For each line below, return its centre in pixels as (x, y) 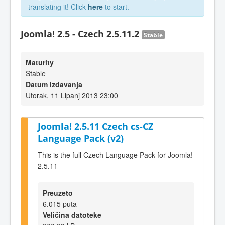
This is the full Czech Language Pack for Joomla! (115, 154)
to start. (116, 7)
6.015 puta (60, 204)
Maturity (40, 62)
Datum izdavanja (54, 84)
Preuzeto (58, 193)
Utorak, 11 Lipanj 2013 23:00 (72, 95)
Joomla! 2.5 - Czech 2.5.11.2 (81, 34)
